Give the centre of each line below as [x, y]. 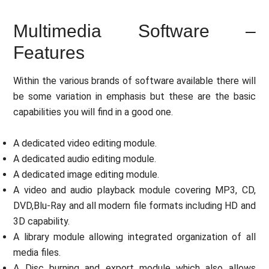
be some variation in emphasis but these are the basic [134, 97]
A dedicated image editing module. [86, 175]
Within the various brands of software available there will [134, 81]
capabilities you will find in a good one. [93, 112]
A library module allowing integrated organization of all [134, 237]
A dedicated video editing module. [85, 144]
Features [49, 53]
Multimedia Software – [134, 31]
